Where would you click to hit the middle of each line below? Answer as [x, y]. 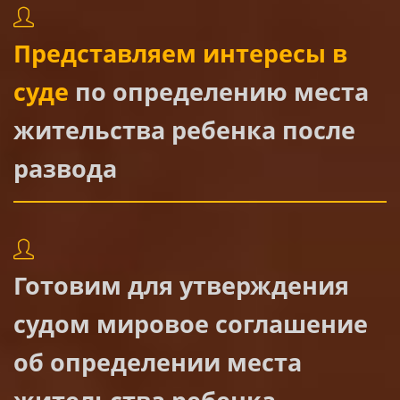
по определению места [219, 91]
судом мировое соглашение [191, 323]
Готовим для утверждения [181, 285]
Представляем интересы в [180, 53]
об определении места [158, 362]
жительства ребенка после [184, 129]
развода [65, 168]
